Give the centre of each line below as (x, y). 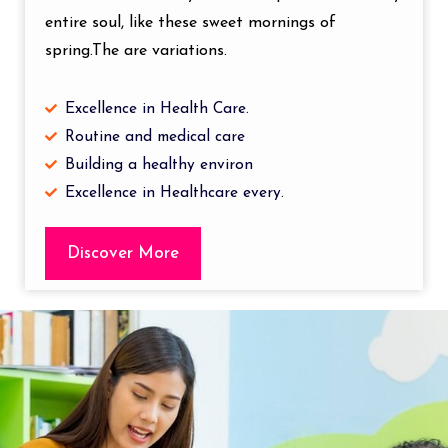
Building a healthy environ (159, 165)
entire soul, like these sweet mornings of (190, 23)
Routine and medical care (155, 137)
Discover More (123, 253)
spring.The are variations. (136, 51)
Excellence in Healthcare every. (174, 193)
